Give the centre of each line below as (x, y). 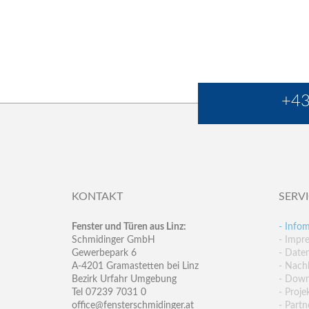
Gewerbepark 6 (104, 253)
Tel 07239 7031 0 (109, 293)
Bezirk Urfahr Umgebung (124, 280)
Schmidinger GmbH (113, 240)
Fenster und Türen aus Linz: (129, 227)
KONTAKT (97, 196)
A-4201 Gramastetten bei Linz (135, 267)
